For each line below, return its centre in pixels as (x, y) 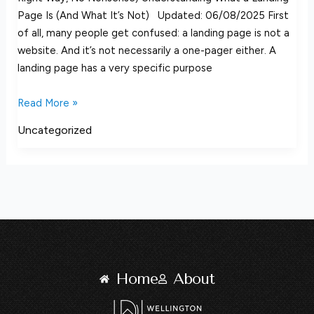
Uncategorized (54, 130)
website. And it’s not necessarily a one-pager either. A (146, 51)
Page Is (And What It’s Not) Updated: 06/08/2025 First (153, 16)
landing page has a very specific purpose (115, 68)
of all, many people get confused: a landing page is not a (153, 33)
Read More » (47, 103)
